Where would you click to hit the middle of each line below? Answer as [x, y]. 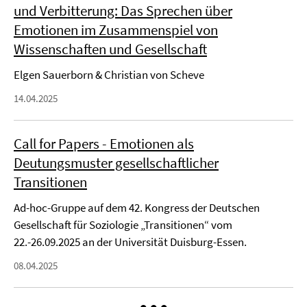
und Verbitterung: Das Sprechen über [123, 11]
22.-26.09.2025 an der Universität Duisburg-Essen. [130, 242]
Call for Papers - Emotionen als [104, 144]
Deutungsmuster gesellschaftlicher [116, 163]
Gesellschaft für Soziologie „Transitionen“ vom [123, 225]
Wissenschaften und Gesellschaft [110, 49]
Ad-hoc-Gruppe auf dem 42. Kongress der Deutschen [137, 208]
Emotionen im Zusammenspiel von [116, 30]
